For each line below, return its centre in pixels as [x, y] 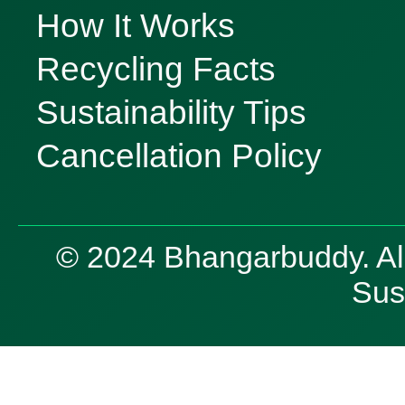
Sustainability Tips [171, 112]
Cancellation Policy [179, 155]
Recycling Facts [156, 69]
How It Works [136, 25]
